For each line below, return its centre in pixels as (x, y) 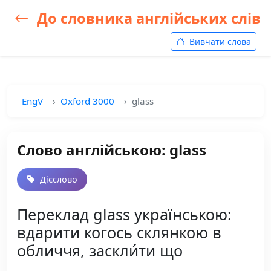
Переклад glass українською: (124, 214)
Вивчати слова (219, 41)
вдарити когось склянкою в (119, 232)
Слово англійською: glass (112, 150)
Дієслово (57, 179)
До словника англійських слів (147, 18)
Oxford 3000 (87, 101)
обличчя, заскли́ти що (100, 250)
